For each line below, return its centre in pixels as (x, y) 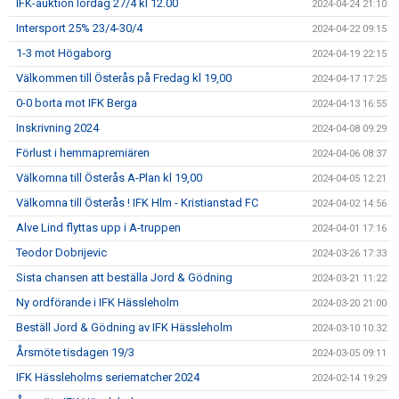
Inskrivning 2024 (57, 128)
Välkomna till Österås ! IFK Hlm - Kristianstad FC (137, 203)
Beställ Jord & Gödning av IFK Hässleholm (124, 327)
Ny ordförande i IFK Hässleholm (98, 302)
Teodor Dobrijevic (61, 252)
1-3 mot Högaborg (64, 53)
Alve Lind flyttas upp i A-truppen (98, 228)
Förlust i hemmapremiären (83, 153)
